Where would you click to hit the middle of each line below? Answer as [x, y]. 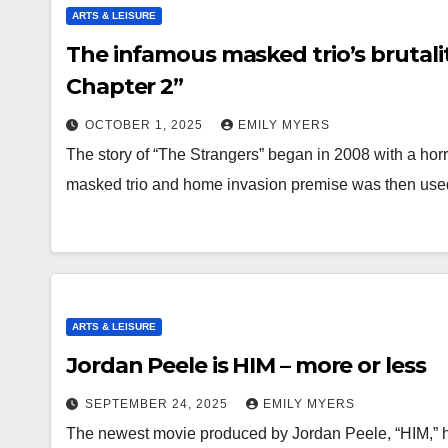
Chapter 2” [124, 86]
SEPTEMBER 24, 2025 [158, 404]
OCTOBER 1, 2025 [146, 125]
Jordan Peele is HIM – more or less [246, 365]
